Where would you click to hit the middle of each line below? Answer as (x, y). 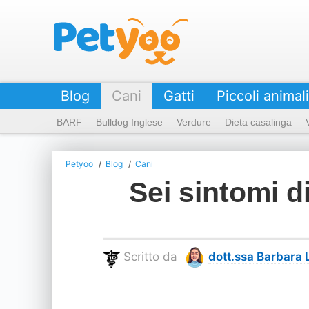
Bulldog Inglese (129, 122)
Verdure (194, 122)
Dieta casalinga (258, 122)
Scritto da (150, 256)
